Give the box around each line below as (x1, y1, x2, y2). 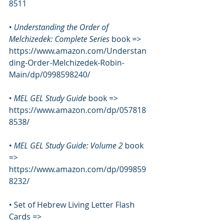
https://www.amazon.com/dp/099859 (9, 163, 146, 175)
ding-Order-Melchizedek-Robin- (9, 57, 124, 68)
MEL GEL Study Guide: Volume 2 (14, 140, 125, 151)
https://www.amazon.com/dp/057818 (9, 104, 146, 115)
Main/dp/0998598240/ (9, 69, 90, 80)
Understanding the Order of (14, 21, 110, 33)
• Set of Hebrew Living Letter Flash (9, 199, 137, 210)
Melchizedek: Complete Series (9, 33, 111, 44)
